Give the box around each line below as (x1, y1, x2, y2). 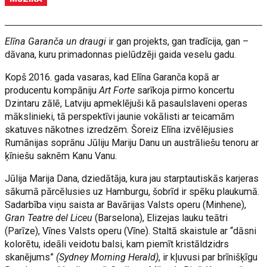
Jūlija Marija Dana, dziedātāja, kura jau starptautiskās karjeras (5, 173, 259, 184)
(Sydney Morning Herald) (56, 252, 159, 263)
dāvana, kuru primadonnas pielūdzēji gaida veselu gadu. (5, 49, 239, 60)
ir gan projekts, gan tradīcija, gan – (106, 36, 249, 47)
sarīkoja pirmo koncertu (137, 85, 235, 96)
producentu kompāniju (5, 85, 97, 96)
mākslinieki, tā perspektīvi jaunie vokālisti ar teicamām (5, 111, 235, 122)
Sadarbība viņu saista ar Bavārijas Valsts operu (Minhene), (5, 199, 247, 210)
